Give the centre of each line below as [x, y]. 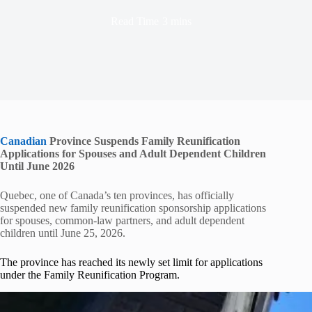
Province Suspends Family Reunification [143, 141]
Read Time [135, 21]
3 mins [177, 21]
